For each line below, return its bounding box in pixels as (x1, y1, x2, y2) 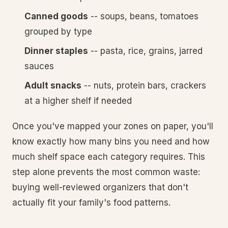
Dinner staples (24, 46, 88, 56)
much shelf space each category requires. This (12, 152, 205, 162)
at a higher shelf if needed (24, 96, 132, 106)
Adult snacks (24, 80, 81, 91)
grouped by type (24, 26, 92, 37)
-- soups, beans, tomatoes (88, 11, 198, 21)
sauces (24, 61, 54, 71)
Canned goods (24, 11, 88, 21)
